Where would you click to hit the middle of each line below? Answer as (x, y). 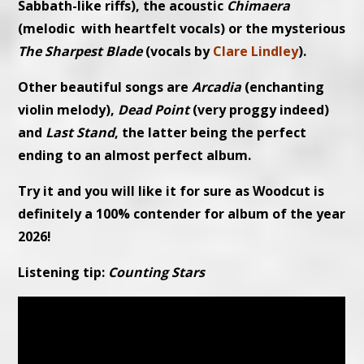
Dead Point (154, 110)
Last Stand (80, 133)
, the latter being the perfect (211, 133)
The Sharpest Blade (80, 52)
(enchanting (283, 87)
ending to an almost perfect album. (135, 156)
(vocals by (178, 52)
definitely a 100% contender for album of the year (182, 214)
